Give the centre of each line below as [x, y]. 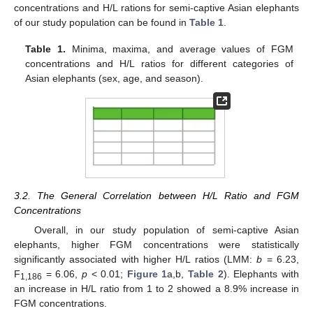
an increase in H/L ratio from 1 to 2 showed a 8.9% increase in [156, 288]
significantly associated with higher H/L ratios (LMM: [136, 259]
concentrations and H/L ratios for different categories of [159, 63]
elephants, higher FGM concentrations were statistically [156, 244]
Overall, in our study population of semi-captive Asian [166, 230]
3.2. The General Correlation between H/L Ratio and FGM [156, 195]
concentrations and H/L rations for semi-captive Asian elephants [156, 7]
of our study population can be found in [102, 22]
